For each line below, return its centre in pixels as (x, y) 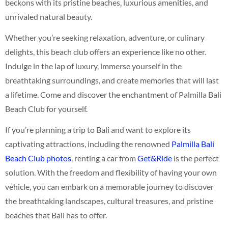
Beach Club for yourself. (46, 108)
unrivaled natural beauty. (49, 16)
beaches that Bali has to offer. (56, 215)
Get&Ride (155, 158)
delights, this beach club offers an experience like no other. (106, 51)
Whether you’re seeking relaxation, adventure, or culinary (105, 37)
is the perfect (195, 158)
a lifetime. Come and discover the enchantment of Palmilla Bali (113, 94)
